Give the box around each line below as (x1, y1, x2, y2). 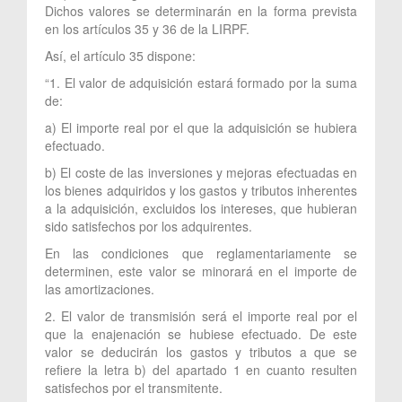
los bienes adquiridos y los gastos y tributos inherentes (45, 180, 357, 199)
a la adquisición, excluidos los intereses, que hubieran (45, 198, 357, 217)
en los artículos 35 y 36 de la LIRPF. (45, 19, 249, 38)
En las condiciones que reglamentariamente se (45, 243, 357, 262)
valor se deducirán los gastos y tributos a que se (45, 342, 357, 361)
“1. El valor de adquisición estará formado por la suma (45, 73, 357, 92)
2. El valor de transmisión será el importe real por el (45, 306, 357, 325)
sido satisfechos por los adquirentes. (45, 216, 252, 235)
